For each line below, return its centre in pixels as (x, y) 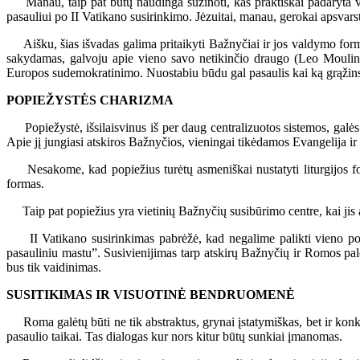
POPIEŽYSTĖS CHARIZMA (90, 100)
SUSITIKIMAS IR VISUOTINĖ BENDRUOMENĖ (151, 294)
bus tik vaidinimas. (54, 267)
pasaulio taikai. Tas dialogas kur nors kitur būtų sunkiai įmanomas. (174, 336)
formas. (25, 183)
